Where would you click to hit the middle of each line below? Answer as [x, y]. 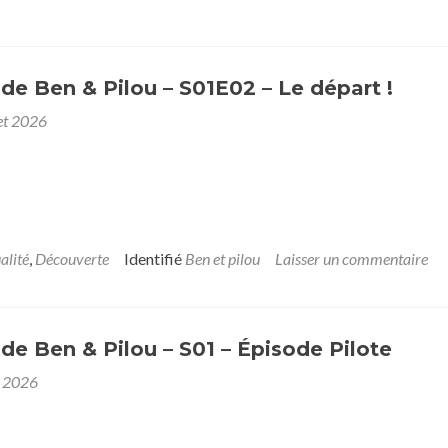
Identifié [154, 258]
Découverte [72, 258]
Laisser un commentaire [351, 258]
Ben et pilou [222, 258]
